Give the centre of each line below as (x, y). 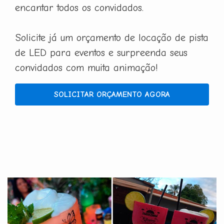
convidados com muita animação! (86, 67)
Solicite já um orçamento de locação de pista (112, 37)
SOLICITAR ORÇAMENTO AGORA (112, 94)
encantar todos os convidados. (79, 7)
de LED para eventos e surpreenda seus (101, 52)
